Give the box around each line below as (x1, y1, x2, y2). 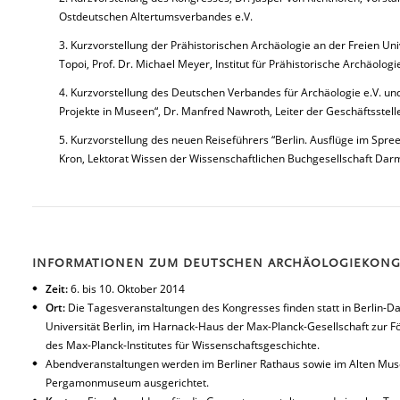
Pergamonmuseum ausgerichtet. (46, 375, 209, 390)
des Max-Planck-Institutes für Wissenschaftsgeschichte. (46, 337, 320, 353)
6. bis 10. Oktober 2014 (68, 281, 185, 296)
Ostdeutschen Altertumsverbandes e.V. (59, 9, 253, 24)
